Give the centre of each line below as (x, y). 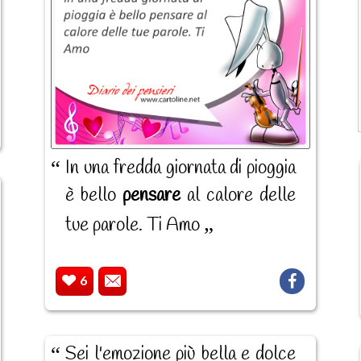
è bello (93, 195)
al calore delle (238, 195)
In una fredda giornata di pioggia (180, 168)
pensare (151, 195)
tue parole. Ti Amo (134, 225)
